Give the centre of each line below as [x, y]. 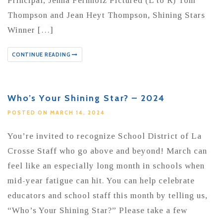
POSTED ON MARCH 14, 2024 [56, 112]
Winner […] [30, 30]
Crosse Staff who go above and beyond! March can [107, 151]
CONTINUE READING [42, 54]
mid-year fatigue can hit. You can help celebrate [101, 180]
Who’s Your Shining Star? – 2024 [86, 98]
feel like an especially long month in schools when [106, 166]
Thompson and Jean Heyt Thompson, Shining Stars [106, 15]
